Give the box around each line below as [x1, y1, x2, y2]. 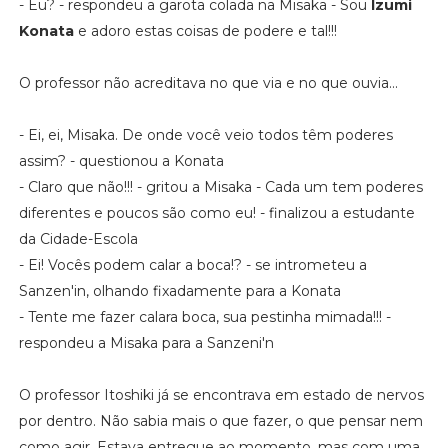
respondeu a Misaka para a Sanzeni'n [18, 333, 274, 352]
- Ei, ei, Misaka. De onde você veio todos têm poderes [18, 125, 393, 144]
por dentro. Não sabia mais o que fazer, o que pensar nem [18, 411, 423, 430]
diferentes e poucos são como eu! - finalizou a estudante [18, 203, 415, 222]
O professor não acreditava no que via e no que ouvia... [18, 73, 398, 92]
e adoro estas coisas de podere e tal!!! [73, 21, 337, 40]
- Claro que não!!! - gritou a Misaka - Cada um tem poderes [18, 177, 423, 196]
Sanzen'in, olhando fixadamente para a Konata [18, 281, 341, 300]
